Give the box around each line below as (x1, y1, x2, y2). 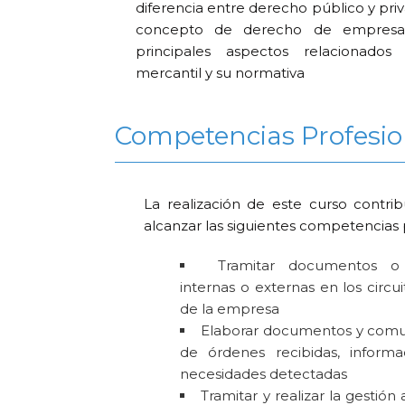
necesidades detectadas (180, 364, 348, 382)
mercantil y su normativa (136, 63, 306, 81)
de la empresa (180, 299, 280, 317)
